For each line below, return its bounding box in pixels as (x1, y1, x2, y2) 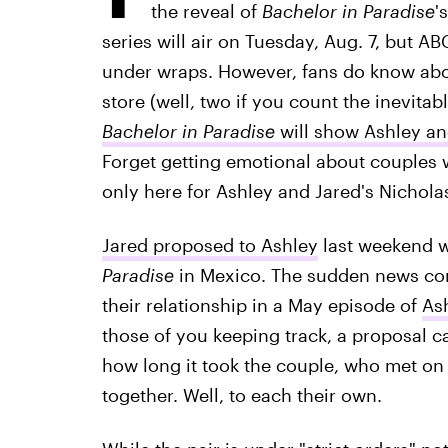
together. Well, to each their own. (101, 384, 382, 406)
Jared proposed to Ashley (101, 234, 318, 256)
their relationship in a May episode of (101, 294, 422, 316)
